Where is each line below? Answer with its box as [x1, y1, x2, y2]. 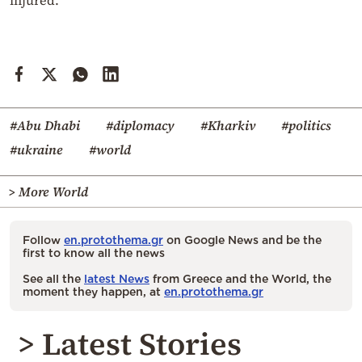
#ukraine [10, 140, 63, 158]
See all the [23, 271, 84, 284]
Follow [23, 233, 64, 246]
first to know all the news [23, 246, 165, 259]
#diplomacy [106, 116, 175, 134]
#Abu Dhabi [10, 116, 80, 134]
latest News [84, 271, 149, 284]
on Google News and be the [163, 233, 322, 246]
